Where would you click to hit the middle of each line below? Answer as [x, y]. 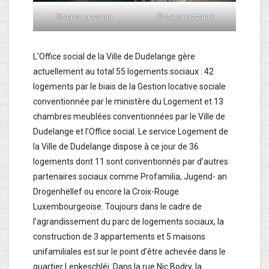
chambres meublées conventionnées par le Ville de [129, 116]
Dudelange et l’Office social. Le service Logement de [131, 131]
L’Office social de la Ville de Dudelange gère [114, 56]
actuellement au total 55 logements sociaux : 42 [123, 71]
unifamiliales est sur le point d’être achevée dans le [129, 251]
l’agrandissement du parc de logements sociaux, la [128, 221]
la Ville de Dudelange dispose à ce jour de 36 [116, 146]
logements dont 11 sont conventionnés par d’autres [131, 161]
